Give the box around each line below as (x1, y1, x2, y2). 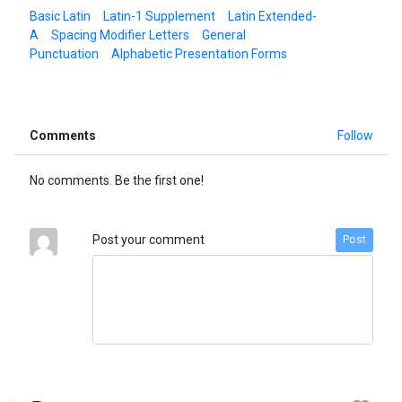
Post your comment (92, 232, 205, 247)
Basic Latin (29, 8, 91, 23)
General (201, 27, 246, 42)
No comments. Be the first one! (29, 172, 204, 188)
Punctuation (29, 46, 99, 61)
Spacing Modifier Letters (50, 27, 189, 42)
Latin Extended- (227, 8, 317, 23)
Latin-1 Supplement (102, 8, 215, 23)
